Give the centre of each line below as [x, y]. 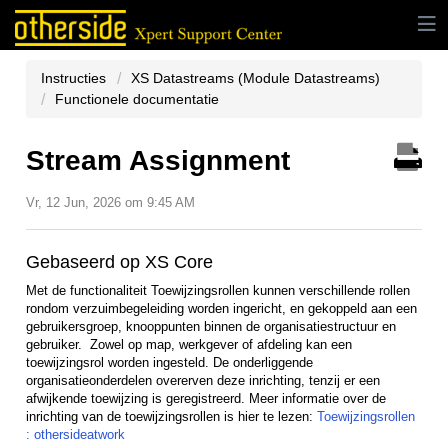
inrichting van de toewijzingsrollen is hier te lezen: [171, 417]
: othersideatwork [75, 435]
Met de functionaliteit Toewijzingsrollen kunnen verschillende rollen [218, 291]
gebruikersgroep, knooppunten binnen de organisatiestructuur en [211, 327]
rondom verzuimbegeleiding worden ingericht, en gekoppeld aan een [221, 309]
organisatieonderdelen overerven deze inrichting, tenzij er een [203, 381]
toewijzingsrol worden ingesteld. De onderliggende [169, 363]
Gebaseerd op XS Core [119, 262]
